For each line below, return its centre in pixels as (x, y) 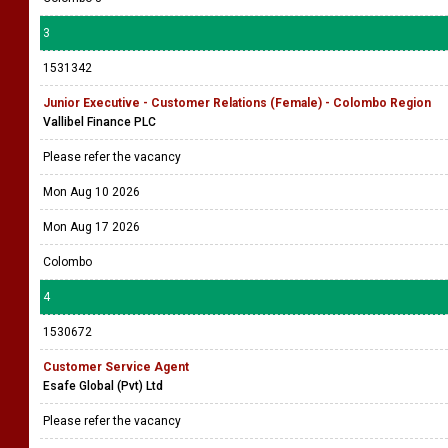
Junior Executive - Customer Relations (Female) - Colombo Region (237, 103)
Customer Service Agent (116, 367)
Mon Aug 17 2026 (91, 227)
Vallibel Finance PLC (99, 122)
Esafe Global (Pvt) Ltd (103, 386)
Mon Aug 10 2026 (91, 192)
